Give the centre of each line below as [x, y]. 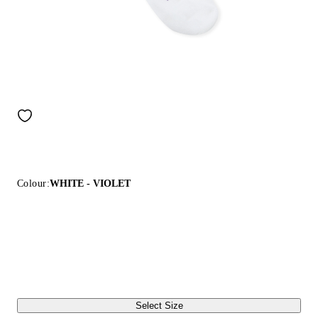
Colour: [33, 183]
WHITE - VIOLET [90, 183]
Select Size [159, 306]
